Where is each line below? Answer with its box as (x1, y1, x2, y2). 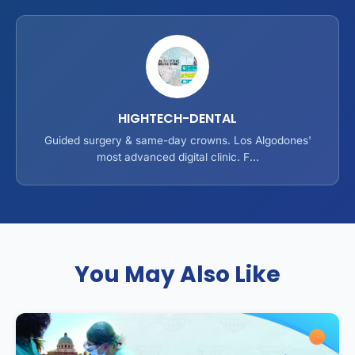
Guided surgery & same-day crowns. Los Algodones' (44, 133, 311, 147)
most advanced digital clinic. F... (96, 150, 259, 163)
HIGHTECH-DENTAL (118, 109, 237, 128)
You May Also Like (74, 258, 281, 290)
